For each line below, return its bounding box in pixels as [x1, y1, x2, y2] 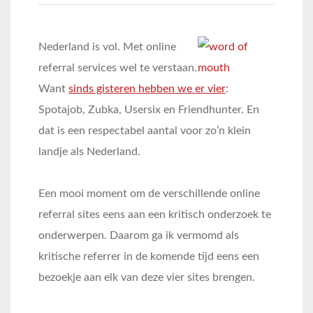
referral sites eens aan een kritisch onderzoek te [38, 209, 271, 220]
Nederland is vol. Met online [38, 41, 176, 52]
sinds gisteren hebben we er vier [68, 83, 226, 94]
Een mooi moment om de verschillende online [38, 188, 260, 199]
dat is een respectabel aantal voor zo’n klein [38, 125, 251, 136]
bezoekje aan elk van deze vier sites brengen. [38, 272, 255, 283]
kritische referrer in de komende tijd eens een [38, 251, 259, 262]
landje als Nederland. [38, 146, 140, 157]
